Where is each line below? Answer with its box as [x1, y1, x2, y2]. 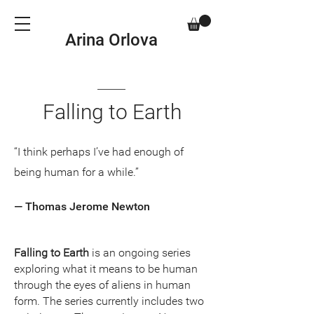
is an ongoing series [89, 245, 191, 259]
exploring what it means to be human [14, 261, 198, 275]
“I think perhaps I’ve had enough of [14, 144, 184, 158]
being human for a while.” [14, 165, 139, 179]
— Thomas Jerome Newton [14, 199, 150, 213]
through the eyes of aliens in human [14, 278, 191, 292]
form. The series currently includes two [14, 294, 204, 308]
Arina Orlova [65, 29, 158, 50]
